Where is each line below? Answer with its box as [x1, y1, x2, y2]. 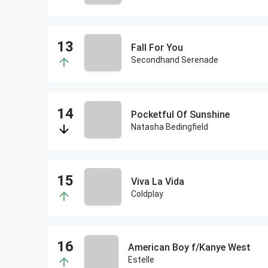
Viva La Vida [130, 176, 184, 187]
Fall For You [130, 42, 183, 53]
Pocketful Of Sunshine [130, 109, 230, 120]
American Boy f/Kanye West [127, 242, 251, 253]
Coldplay [130, 189, 163, 199]
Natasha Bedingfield [130, 122, 208, 132]
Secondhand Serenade [130, 55, 218, 65]
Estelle [127, 255, 154, 264]
